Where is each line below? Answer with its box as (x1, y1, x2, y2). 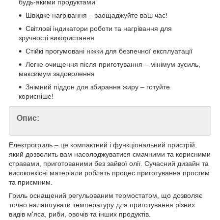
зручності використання (19, 34, 94, 42)
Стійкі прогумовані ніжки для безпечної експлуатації (26, 47, 192, 55)
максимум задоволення (19, 70, 95, 78)
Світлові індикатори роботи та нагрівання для (26, 25, 172, 33)
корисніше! (19, 92, 54, 101)
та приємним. (9, 178, 53, 187)
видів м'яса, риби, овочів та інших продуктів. (9, 210, 151, 219)
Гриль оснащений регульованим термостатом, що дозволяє (9, 192, 202, 200)
